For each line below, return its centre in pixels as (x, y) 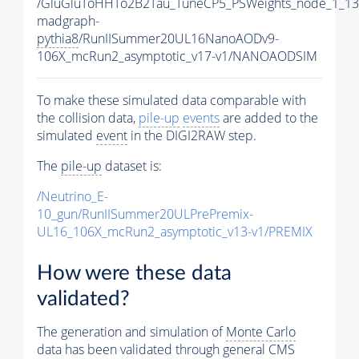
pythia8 (58, 38)
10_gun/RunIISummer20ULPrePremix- (145, 214)
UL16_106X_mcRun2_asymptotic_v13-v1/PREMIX (175, 231)
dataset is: (132, 165)
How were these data (134, 274)
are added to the (269, 117)
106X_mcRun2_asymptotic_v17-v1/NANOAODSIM (177, 56)
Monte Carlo (261, 332)
